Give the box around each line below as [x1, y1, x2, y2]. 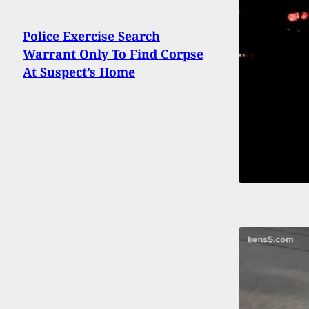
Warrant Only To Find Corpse [23, 46, 203, 63]
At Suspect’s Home [23, 63, 135, 81]
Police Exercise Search [23, 28, 160, 45]
